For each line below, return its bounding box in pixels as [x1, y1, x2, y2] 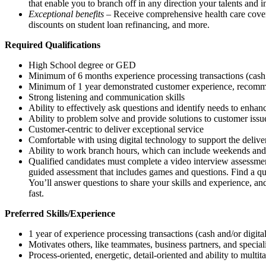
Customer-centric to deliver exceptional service [28, 123, 204, 134]
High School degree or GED [28, 59, 138, 70]
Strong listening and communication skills [28, 91, 185, 102]
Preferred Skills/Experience [5, 208, 115, 218]
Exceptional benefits [28, 8, 104, 19]
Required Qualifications [5, 39, 100, 50]
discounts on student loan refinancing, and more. [28, 19, 210, 30]
